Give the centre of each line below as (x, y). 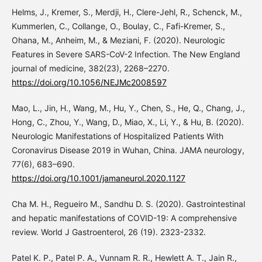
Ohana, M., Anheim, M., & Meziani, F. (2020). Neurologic (118, 40)
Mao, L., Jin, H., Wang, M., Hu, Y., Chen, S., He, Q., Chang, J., (128, 108)
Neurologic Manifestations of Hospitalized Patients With (117, 136)
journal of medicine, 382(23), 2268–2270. (90, 68)
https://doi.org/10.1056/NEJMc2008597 (89, 82)
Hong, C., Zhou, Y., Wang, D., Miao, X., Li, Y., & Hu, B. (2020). (127, 122)
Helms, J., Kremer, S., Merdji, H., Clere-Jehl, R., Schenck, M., (127, 12)
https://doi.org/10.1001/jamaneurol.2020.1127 (98, 178)
